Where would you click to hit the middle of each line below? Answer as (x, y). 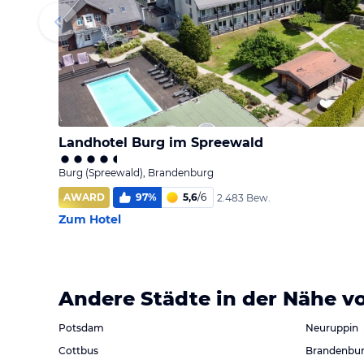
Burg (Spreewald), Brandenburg (136, 173)
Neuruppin (332, 328)
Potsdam (81, 328)
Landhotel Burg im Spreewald (161, 143)
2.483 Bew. (244, 197)
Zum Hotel (90, 219)
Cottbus (78, 351)
